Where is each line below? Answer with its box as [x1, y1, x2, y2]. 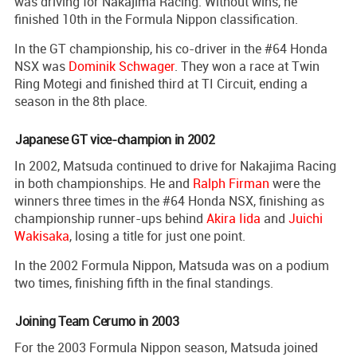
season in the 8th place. [14, 92, 147, 110]
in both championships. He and [14, 174, 193, 192]
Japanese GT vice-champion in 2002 [15, 130, 215, 148]
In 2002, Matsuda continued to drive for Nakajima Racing [14, 156, 336, 175]
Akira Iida [206, 209, 261, 227]
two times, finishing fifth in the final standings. [14, 273, 273, 292]
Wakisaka [14, 226, 69, 245]
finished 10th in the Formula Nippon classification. [14, 10, 298, 28]
